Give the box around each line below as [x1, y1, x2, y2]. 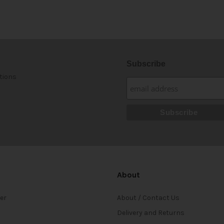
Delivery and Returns [117, 208, 184, 217]
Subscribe [126, 59, 165, 68]
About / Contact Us [117, 193, 179, 202]
